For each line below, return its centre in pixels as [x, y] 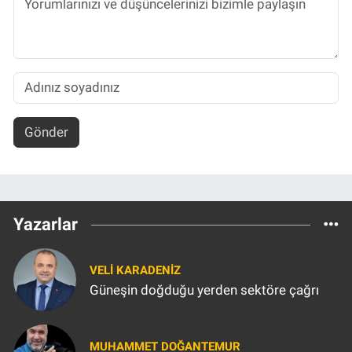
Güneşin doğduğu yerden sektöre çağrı [204, 290]
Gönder [46, 132]
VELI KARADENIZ [135, 270]
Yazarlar [46, 225]
